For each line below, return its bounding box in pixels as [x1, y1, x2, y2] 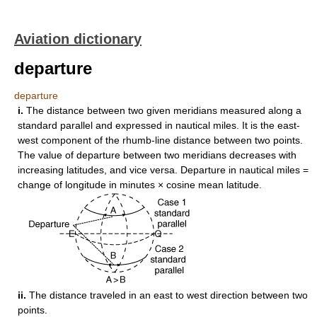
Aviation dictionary [14, 31, 142, 47]
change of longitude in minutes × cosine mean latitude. [18, 179, 262, 190]
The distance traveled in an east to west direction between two [29, 289, 308, 301]
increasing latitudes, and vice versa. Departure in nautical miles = [18, 164, 309, 175]
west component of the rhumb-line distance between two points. [18, 134, 303, 146]
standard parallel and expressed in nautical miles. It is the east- [18, 120, 300, 131]
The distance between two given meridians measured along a [26, 105, 301, 116]
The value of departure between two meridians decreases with [18, 149, 296, 161]
